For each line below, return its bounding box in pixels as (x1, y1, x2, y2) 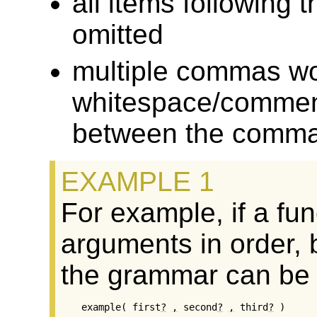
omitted (72, 19, 163, 50)
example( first (81, 301, 161, 313)
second (177, 301, 217, 313)
